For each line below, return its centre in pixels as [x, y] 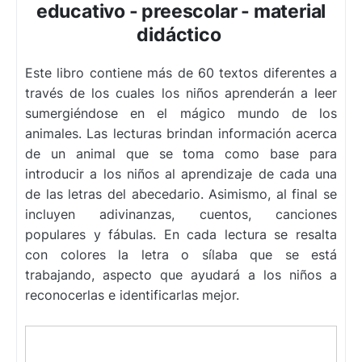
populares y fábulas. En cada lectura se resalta [181, 235]
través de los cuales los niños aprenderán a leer [181, 93]
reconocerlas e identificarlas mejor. [132, 295]
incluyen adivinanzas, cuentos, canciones [181, 215]
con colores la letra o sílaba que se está [181, 255]
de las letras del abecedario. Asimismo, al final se [181, 194]
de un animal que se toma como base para [181, 154]
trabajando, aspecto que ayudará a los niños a [181, 275]
